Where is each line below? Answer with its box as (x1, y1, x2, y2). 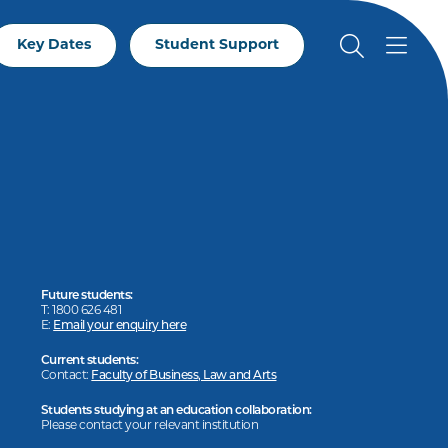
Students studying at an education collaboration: (40, 405, 312, 417)
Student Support (155, 38, 279, 53)
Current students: (40, 355, 139, 367)
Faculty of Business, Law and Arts (91, 370, 277, 382)
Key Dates (17, 38, 91, 53)
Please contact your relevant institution (40, 420, 259, 432)
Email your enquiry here (53, 320, 187, 332)
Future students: (40, 290, 133, 302)
